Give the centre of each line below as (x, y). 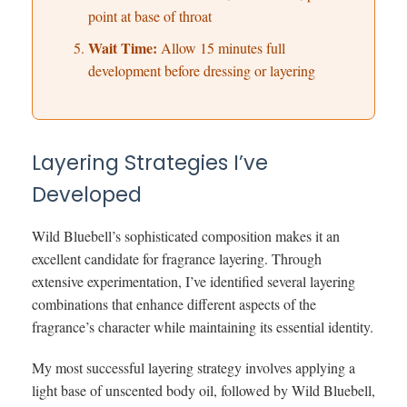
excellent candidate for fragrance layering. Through (177, 258)
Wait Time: (122, 48)
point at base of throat (149, 16)
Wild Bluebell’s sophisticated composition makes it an (186, 235)
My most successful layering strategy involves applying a (194, 367)
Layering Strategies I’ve (150, 162)
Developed (87, 194)
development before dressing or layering (201, 71)
